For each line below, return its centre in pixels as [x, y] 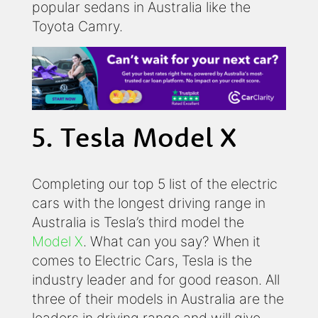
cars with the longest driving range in [149, 203]
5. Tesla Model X [134, 137]
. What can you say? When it [172, 242]
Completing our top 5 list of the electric [155, 184]
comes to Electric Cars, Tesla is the [142, 261]
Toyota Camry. [77, 26]
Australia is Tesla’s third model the [138, 223]
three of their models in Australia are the [158, 299]
